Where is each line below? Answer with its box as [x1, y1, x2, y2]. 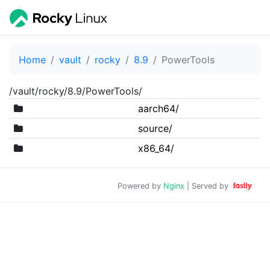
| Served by [184, 181, 231, 190]
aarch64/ [137, 102, 179, 115]
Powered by [118, 181, 164, 190]
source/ [137, 122, 172, 134]
